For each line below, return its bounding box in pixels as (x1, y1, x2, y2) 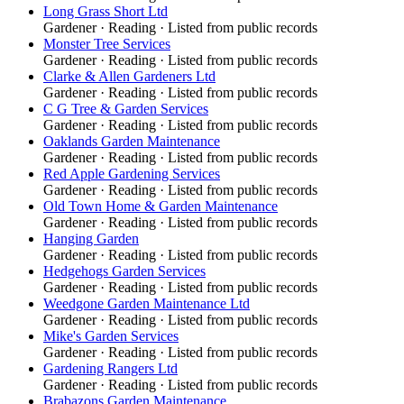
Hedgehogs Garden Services (43, 262, 206, 279)
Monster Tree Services (43, 35, 170, 51)
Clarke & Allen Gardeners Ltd (43, 68, 216, 84)
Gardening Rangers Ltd (43, 360, 178, 376)
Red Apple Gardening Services (43, 165, 220, 181)
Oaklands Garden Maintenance (43, 133, 220, 149)
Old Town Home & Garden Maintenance (43, 197, 278, 214)
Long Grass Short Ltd (43, 3, 168, 19)
